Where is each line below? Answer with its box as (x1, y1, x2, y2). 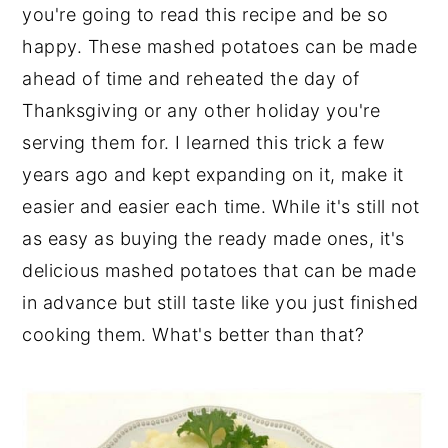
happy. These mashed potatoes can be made (22, 36, 418, 58)
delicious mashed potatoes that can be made (22, 260, 417, 282)
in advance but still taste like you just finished (22, 292, 419, 314)
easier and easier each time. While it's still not (22, 196, 420, 218)
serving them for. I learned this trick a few (22, 132, 385, 154)
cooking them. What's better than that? (22, 324, 365, 346)
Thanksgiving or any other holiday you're (22, 100, 381, 122)
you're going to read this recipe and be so (22, 4, 389, 26)
